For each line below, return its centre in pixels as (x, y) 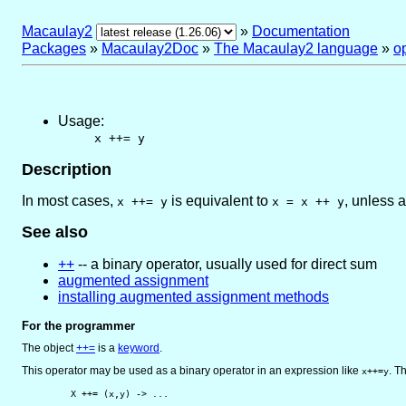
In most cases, (69, 200)
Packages (54, 48)
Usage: (81, 121)
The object (49, 348)
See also (55, 232)
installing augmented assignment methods (193, 296)
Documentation (301, 31)
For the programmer (78, 325)
